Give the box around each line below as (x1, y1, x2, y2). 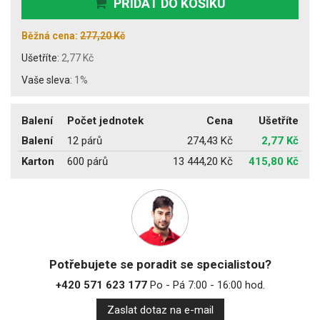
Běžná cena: (21, 29, 80, 41)
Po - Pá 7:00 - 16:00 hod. (146, 278, 265, 291)
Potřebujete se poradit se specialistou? (49, 256, 271, 271)
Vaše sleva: (21, 74, 74, 86)
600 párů (67, 154, 108, 168)
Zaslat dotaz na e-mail (106, 303, 214, 316)
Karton (21, 154, 54, 168)
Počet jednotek (67, 114, 144, 127)
